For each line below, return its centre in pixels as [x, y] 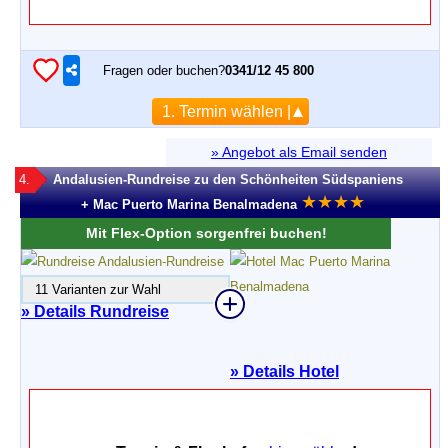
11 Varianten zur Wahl [92, 289]
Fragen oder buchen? [164, 70]
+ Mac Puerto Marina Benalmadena [188, 204]
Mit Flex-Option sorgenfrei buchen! [206, 233]
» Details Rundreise [95, 311]
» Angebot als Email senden [299, 152]
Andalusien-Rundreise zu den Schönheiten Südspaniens [228, 179]
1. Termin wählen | [226, 111]
